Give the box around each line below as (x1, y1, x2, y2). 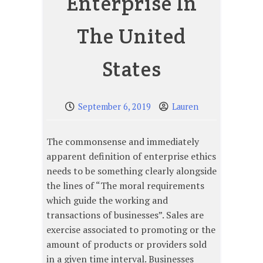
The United (77, 23, 186, 49)
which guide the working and (46, 194, 168, 207)
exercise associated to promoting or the (46, 223, 215, 237)
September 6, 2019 (77, 101, 151, 113)
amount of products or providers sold (46, 238, 207, 251)
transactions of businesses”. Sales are (46, 208, 204, 222)
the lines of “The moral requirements (46, 179, 204, 193)
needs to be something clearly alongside (46, 164, 217, 178)
